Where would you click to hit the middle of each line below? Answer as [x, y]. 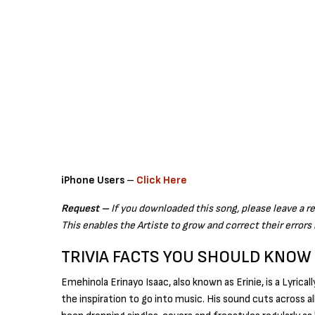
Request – [85, 209]
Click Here [162, 181]
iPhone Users [94, 181]
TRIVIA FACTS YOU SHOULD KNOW [186, 257]
